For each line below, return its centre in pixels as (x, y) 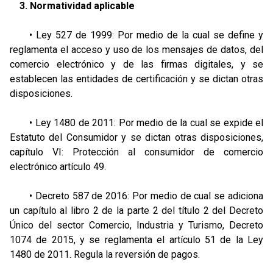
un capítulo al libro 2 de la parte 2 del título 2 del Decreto (136, 211)
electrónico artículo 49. (58, 167)
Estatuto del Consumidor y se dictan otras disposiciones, (136, 137)
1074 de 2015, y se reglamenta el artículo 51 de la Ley (136, 240)
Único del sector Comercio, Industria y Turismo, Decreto (136, 225)
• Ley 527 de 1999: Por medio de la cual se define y (136, 35)
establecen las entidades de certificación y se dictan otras (136, 79)
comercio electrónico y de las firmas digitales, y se (136, 64)
